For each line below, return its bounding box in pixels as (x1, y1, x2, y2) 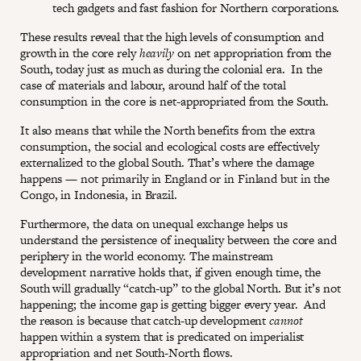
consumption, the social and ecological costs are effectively (20, 137, 319, 155)
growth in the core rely (20, 44, 139, 61)
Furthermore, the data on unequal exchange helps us (20, 214, 288, 232)
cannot (269, 311, 303, 329)
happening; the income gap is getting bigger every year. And (20, 295, 326, 313)
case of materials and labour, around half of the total (20, 76, 286, 93)
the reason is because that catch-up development (20, 311, 270, 329)
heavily (139, 44, 174, 61)
